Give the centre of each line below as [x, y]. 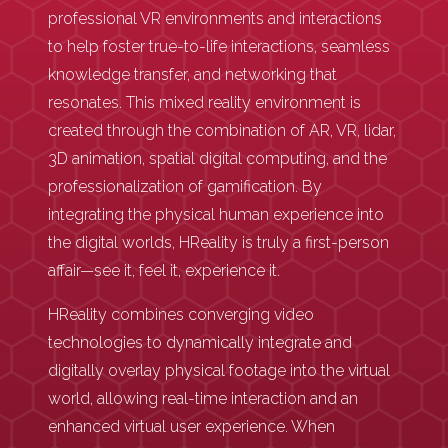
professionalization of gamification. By [185, 187]
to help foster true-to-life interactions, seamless [219, 47]
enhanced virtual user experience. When [191, 427]
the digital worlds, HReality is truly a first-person [218, 243]
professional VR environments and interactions [215, 19]
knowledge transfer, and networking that [192, 75]
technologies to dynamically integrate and [200, 343]
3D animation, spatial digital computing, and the [217, 159]
